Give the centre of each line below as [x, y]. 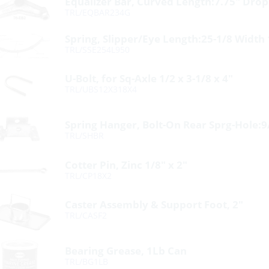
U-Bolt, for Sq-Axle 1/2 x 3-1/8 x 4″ [149, 78]
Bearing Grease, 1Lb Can [126, 251]
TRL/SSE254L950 [98, 50]
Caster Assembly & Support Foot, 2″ [154, 204]
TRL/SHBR [85, 135]
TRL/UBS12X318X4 [101, 89]
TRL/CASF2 [86, 215]
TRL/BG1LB [87, 261]
